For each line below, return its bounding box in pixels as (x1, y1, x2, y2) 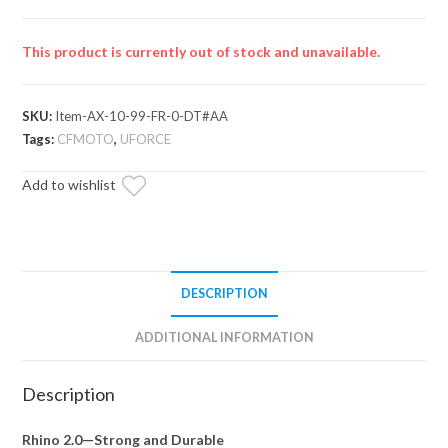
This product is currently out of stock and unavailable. (22, 43, 381, 61)
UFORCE (120, 131, 172, 148)
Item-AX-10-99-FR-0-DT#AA (55, 108, 229, 125)
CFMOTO (57, 131, 115, 148)
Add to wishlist (22, 176, 117, 194)
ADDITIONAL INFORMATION (134, 330, 314, 346)
